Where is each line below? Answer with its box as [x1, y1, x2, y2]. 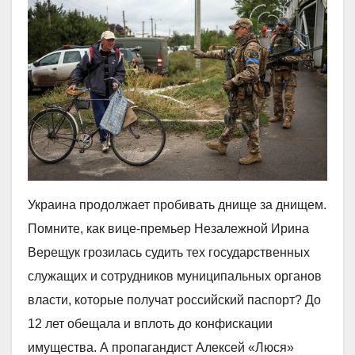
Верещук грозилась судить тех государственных [28, 246, 310, 259]
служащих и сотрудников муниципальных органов [28, 269, 322, 283]
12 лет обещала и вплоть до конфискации [28, 317, 273, 330]
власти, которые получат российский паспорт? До [28, 293, 321, 307]
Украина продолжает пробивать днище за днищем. [28, 198, 326, 212]
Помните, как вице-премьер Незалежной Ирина [28, 222, 309, 235]
